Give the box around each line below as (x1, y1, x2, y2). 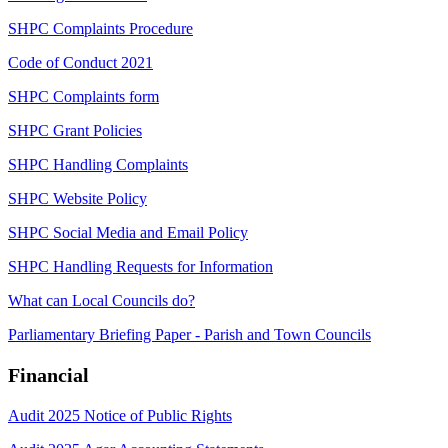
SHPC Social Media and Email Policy (8, 223, 248, 241)
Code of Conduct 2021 (8, 53, 153, 71)
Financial (8, 363, 89, 386)
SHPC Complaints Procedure (8, 19, 193, 37)
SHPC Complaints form (8, 87, 159, 105)
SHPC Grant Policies (8, 121, 142, 139)
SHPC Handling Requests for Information (8, 257, 273, 275)
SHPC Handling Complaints (8, 155, 188, 173)
